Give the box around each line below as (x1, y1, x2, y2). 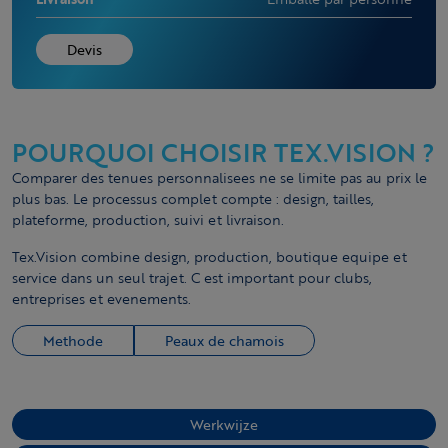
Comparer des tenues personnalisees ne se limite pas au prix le (12, 167, 427, 188)
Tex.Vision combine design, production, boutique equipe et (12, 246, 407, 267)
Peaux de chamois (165, 330, 284, 351)
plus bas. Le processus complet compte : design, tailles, (12, 188, 374, 209)
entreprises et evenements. (12, 288, 191, 309)
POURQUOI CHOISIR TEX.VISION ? (12, 133, 435, 171)
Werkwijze (190, 414, 258, 435)
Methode (43, 330, 103, 351)
